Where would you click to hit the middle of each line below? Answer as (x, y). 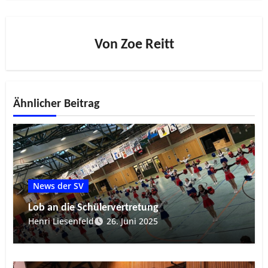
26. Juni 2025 (133, 221)
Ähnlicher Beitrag (57, 104)
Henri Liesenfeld (61, 221)
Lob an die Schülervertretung (94, 208)
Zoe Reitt (147, 45)
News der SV (59, 185)
